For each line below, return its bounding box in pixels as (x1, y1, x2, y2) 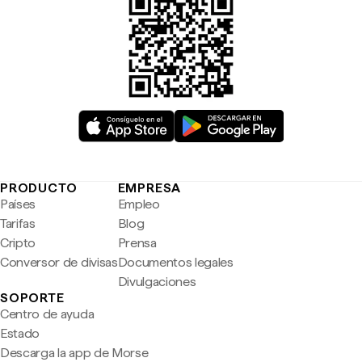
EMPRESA (117, 180, 182, 196)
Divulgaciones (117, 274, 196, 289)
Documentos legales (117, 255, 234, 270)
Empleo (117, 196, 160, 212)
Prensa (117, 235, 157, 250)
